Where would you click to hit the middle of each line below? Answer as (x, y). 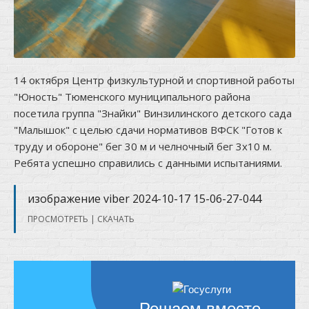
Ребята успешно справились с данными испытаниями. (148, 163)
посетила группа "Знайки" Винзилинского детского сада (153, 113)
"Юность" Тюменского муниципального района (132, 97)
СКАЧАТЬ (116, 219)
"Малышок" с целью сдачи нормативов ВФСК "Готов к (148, 130)
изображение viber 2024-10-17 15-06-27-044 (144, 199)
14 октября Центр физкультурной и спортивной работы (154, 80)
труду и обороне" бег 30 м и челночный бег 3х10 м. (143, 146)
